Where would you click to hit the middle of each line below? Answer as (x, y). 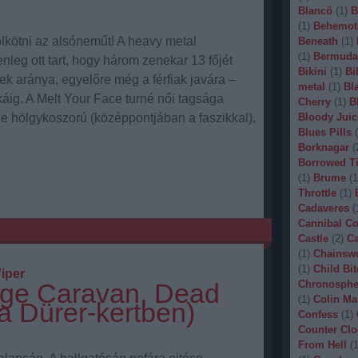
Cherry (314, 102)
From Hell (322, 345)
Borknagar (323, 147)
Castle (313, 239)
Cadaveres (323, 208)
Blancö (315, 11)
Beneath (318, 41)
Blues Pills (324, 132)
